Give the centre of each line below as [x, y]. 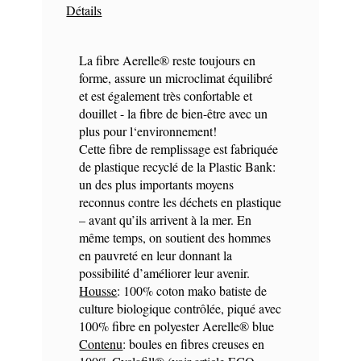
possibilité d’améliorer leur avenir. [165, 272]
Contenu [101, 343]
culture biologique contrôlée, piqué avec [180, 308]
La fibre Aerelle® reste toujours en [168, 60]
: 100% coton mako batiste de [192, 290]
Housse [98, 290]
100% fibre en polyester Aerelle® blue [177, 326]
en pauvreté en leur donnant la [156, 255]
